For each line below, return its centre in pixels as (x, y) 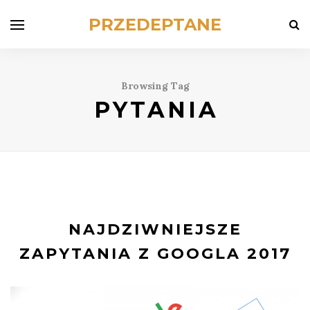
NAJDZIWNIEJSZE (155, 229)
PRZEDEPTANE (155, 24)
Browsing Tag (155, 86)
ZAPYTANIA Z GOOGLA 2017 (155, 254)
